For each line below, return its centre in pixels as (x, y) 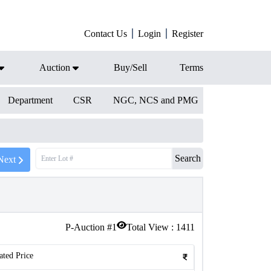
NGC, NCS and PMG (155, 100)
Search (188, 158)
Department (30, 100)
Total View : (151, 227)
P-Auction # (89, 227)
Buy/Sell (130, 67)
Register (188, 34)
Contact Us (106, 34)
